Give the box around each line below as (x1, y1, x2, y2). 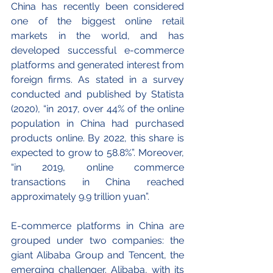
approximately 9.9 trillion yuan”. (11, 191, 152, 203)
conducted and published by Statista (11, 88, 184, 101)
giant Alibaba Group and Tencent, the (11, 249, 184, 261)
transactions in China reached (11, 176, 184, 188)
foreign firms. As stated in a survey (11, 74, 184, 86)
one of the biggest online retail (11, 15, 184, 27)
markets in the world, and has (11, 30, 184, 42)
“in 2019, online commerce (11, 161, 184, 174)
